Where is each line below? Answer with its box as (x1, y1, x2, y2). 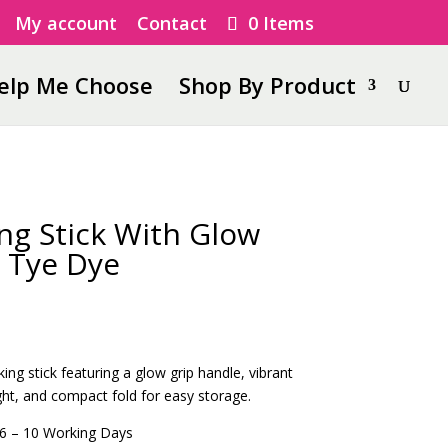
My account (14, 10, 117, 35)
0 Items (247, 10, 314, 35)
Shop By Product (179, 70, 356, 100)
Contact (136, 10, 207, 35)
